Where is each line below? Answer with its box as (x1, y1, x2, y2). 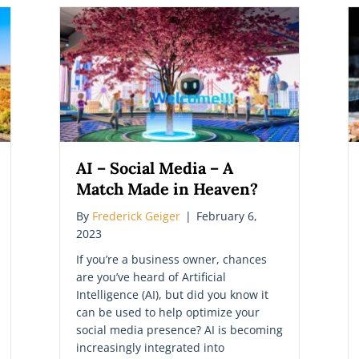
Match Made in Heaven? (76, 178, 258, 199)
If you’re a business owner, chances (76, 251, 267, 267)
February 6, (196, 208, 257, 224)
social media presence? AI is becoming (76, 321, 283, 337)
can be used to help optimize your (76, 304, 260, 320)
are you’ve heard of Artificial (76, 268, 226, 284)
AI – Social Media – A (76, 157, 233, 178)
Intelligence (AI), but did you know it (76, 286, 268, 302)
